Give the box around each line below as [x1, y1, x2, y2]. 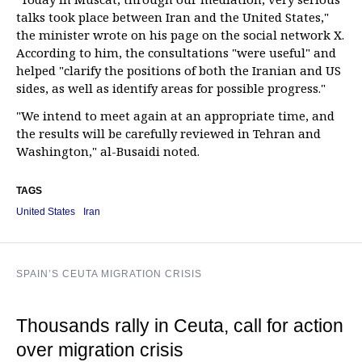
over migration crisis [16, 339, 183, 360]
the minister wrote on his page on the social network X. [16, 27, 344, 43]
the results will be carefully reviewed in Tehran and [16, 125, 321, 141]
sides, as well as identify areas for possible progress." [16, 80, 326, 96]
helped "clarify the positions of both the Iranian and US [16, 62, 341, 78]
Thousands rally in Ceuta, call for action [16, 315, 343, 336]
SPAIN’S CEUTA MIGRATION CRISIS [16, 268, 202, 280]
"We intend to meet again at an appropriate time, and [16, 107, 335, 124]
